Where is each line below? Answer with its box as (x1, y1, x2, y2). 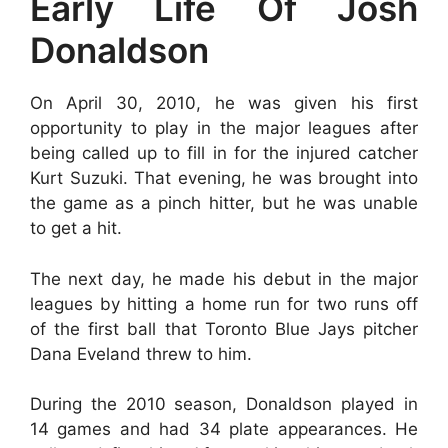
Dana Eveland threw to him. (30, 343, 252, 364)
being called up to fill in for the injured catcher (30, 143, 418, 163)
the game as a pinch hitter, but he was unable (30, 193, 418, 213)
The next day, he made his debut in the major (30, 268, 418, 289)
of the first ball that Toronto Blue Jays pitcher (30, 318, 418, 339)
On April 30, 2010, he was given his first (30, 93, 418, 113)
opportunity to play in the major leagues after (30, 118, 418, 138)
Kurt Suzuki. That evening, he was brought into (30, 168, 418, 188)
